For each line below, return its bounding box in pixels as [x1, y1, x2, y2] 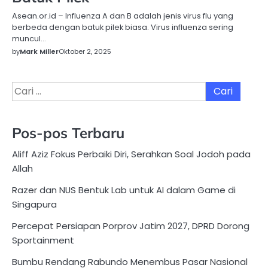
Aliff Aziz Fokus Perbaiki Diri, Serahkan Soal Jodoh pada [12, 148, 251, 161]
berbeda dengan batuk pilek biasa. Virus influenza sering [12, 21, 233, 33]
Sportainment [12, 234, 74, 247]
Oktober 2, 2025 [59, 46, 111, 56]
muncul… [12, 32, 46, 44]
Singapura [12, 198, 57, 211]
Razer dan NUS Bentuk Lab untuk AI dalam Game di [12, 184, 236, 197]
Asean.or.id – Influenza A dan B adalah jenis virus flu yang [12, 10, 233, 22]
